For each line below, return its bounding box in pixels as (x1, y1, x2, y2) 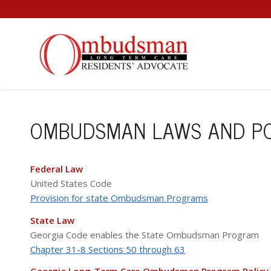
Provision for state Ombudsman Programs (30, 191, 208, 204)
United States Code (30, 177, 112, 189)
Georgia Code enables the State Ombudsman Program (30, 228, 259, 241)
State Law (30, 214, 74, 226)
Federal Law (30, 162, 83, 175)
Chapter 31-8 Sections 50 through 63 (30, 243, 185, 255)
